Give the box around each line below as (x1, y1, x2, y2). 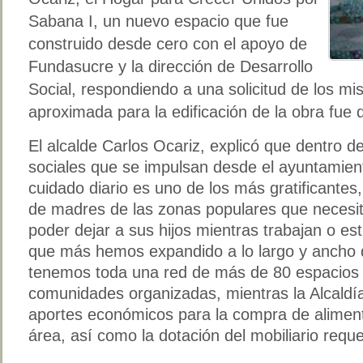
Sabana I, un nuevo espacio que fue (28, 11, 288, 30)
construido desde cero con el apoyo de (28, 34, 307, 53)
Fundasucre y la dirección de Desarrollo (28, 57, 313, 75)
